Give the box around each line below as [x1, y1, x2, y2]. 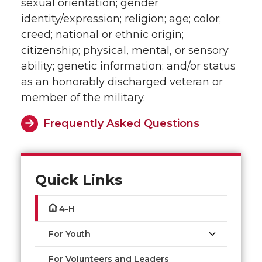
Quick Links [35, 171, 122, 189]
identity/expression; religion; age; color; [21, 12, 221, 26]
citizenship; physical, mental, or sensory [21, 44, 229, 57]
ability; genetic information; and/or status [21, 60, 236, 73]
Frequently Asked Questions [43, 117, 200, 130]
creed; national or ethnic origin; [21, 28, 184, 42]
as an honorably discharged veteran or [21, 75, 223, 89]
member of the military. [21, 91, 145, 105]
